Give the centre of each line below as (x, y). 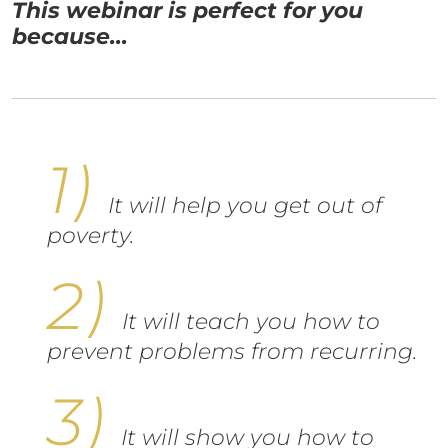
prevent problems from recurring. (232, 351)
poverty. (90, 235)
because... (70, 36)
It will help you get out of (245, 205)
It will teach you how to (251, 321)
